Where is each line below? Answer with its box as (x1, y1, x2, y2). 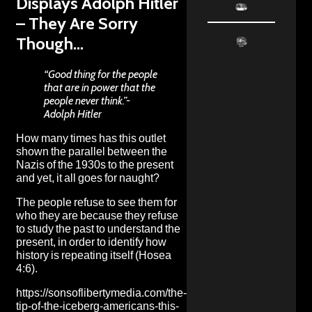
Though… (16, 33, 84, 54)
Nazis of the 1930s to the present (16, 157, 173, 171)
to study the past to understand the (16, 221, 180, 235)
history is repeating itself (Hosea (16, 248, 171, 262)
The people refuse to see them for (16, 195, 177, 209)
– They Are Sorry (16, 13, 138, 33)
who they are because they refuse (16, 208, 178, 222)
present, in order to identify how (16, 235, 166, 249)
